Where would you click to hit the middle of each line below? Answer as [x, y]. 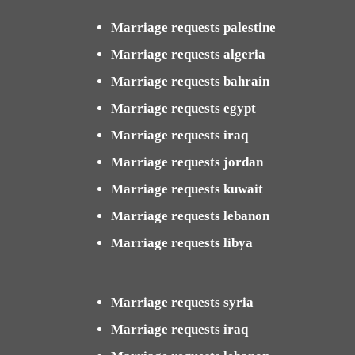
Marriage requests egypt [183, 109]
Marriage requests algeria [188, 55]
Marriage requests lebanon [190, 216]
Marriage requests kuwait [187, 189]
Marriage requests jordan [187, 162]
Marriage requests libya [182, 243]
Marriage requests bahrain [190, 82]
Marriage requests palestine [193, 28]
